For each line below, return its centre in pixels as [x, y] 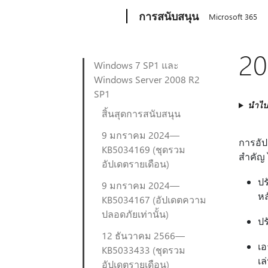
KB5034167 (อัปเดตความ [154, 200]
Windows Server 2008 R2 [147, 79]
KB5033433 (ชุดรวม [144, 250]
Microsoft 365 [233, 16]
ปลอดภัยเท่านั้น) [135, 214]
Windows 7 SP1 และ [136, 65]
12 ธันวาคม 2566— [143, 235]
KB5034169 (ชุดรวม [144, 149]
